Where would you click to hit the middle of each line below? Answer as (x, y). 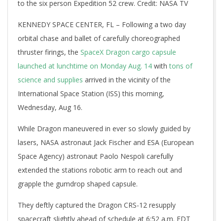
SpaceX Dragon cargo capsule (128, 52)
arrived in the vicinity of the (128, 80)
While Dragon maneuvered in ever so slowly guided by (104, 129)
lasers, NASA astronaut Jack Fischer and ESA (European (106, 142)
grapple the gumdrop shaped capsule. (78, 184)
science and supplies (51, 80)
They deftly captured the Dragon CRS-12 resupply (97, 205)
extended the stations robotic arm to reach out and (100, 170)
